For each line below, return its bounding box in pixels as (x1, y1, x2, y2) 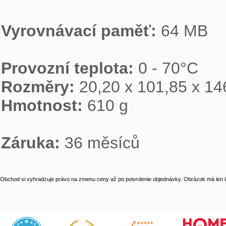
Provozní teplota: (1, 59, 138, 78)
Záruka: (1, 134, 65, 152)
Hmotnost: (1, 96, 87, 115)
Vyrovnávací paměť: (1, 22, 161, 40)
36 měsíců (65, 134, 140, 152)
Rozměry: (1, 78, 79, 96)
